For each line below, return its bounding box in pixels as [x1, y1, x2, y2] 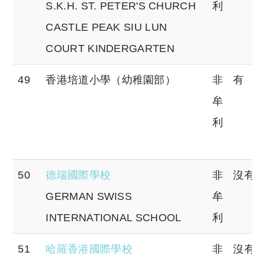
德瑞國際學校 [46, 169, 111, 181]
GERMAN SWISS [46, 190, 132, 202]
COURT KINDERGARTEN [46, 42, 174, 54]
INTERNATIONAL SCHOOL [46, 211, 182, 224]
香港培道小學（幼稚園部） [46, 73, 176, 86]
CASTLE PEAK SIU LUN [46, 21, 167, 33]
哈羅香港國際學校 [46, 243, 132, 255]
